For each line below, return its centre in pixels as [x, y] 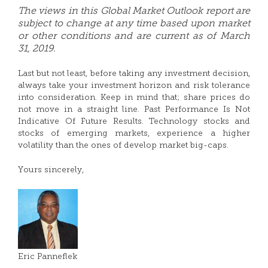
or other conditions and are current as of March [134, 36]
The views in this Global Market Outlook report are [134, 11]
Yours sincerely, [51, 170]
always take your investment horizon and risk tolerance [134, 86]
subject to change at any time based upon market [134, 24]
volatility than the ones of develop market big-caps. [123, 146]
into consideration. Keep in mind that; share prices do [134, 98]
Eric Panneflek [48, 257]
